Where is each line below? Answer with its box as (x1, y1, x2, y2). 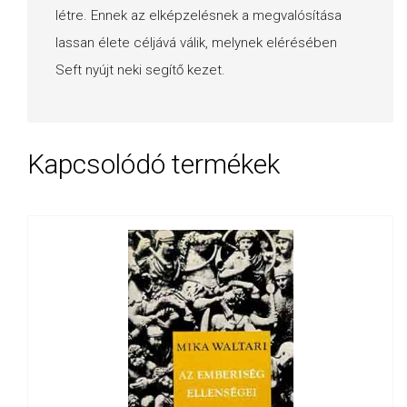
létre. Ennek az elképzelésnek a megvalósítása (55, 6, 342, 24)
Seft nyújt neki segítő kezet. (55, 61, 225, 78)
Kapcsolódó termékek (27, 148, 280, 181)
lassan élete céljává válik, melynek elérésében (55, 34, 337, 51)
